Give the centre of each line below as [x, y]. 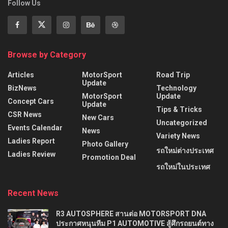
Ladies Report [31, 141]
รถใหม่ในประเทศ [183, 167]
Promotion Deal [109, 157]
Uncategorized [182, 122]
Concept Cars [31, 101]
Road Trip [173, 75]
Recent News [33, 193]
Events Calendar [35, 127]
